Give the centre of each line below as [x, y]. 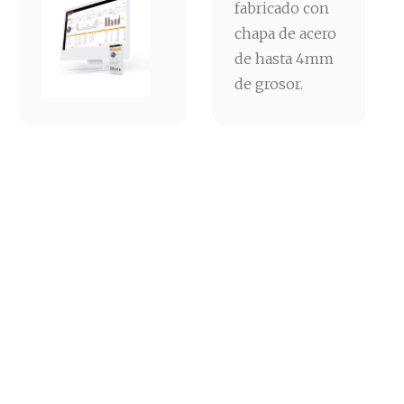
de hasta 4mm [284, 59]
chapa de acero [285, 34]
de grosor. [269, 84]
